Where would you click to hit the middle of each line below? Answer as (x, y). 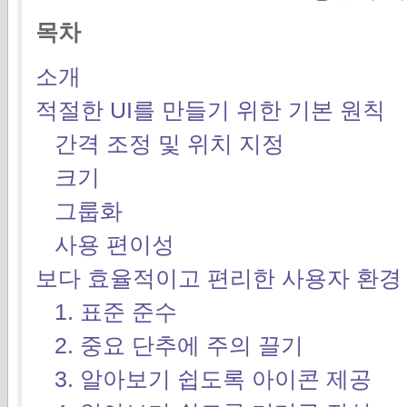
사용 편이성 (114, 244)
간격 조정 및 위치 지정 (169, 143)
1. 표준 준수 (116, 311)
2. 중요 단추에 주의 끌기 (179, 345)
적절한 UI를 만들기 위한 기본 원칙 (210, 109)
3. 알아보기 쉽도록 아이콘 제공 (213, 378)
